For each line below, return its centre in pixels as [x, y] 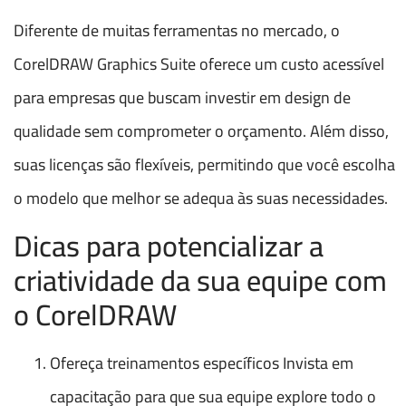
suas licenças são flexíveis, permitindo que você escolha [204, 165]
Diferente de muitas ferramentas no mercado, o [177, 31]
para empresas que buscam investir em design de [182, 98]
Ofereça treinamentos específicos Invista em [202, 362]
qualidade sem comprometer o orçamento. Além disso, [201, 131]
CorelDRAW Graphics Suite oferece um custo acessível [199, 64]
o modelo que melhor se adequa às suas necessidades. [201, 198]
